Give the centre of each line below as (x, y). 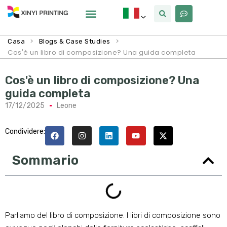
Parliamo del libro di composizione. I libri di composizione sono (113, 216)
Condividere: (25, 131)
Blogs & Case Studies (74, 41)
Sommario (45, 161)
